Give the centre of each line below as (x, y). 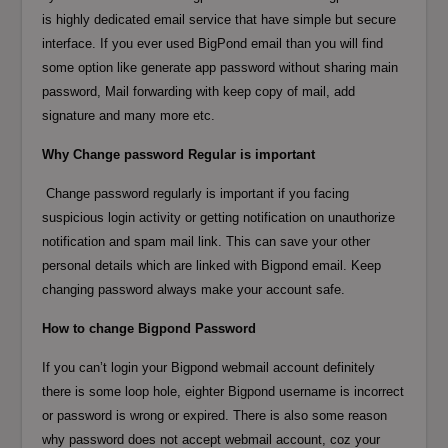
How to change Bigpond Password (149, 328)
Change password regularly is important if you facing (198, 193)
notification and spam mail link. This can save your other (206, 241)
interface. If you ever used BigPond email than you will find (213, 43)
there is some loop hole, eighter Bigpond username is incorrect (223, 391)
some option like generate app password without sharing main (220, 67)
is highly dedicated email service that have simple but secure (219, 19)
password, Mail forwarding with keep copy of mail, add (199, 91)
